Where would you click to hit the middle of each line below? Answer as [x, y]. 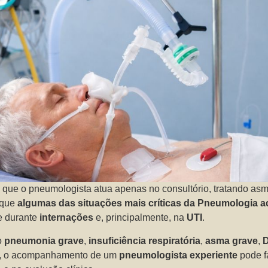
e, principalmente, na [140, 218]
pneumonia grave [44, 240]
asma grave [232, 240]
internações [67, 218]
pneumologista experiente [179, 255]
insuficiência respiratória [145, 240]
